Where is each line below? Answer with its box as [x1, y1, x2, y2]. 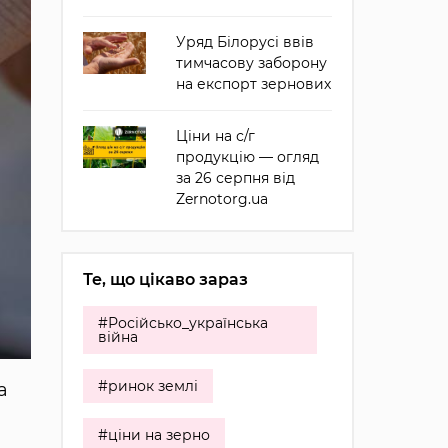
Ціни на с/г [175, 127, 255, 145]
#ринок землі [97, 377, 198, 395]
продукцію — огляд [175, 148, 319, 166]
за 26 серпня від [175, 169, 295, 187]
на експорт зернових [175, 75, 331, 93]
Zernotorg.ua [175, 190, 268, 208]
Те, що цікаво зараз [82, 270, 248, 289]
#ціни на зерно [97, 426, 210, 444]
